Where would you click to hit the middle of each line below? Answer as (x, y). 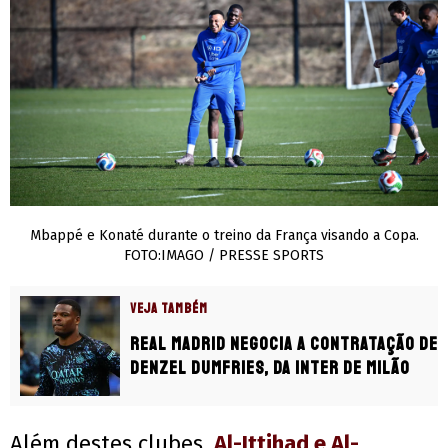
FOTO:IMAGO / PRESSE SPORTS (224, 255)
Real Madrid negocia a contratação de (284, 343)
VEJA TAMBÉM (169, 308)
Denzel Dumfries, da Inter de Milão (270, 367)
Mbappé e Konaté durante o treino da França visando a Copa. (224, 235)
